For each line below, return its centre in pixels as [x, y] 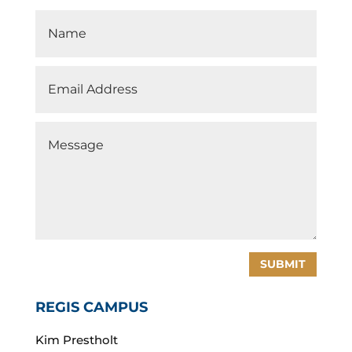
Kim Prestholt [76, 340]
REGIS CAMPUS [91, 308]
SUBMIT [283, 264]
